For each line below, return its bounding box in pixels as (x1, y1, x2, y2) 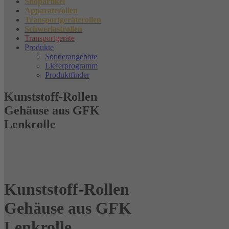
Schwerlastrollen (25, 25, 82, 33)
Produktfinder (45, 71, 89, 79)
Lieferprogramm (45, 61, 98, 70)
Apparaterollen (25, 6, 78, 15)
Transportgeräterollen (25, 15, 101, 24)
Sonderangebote (45, 52, 97, 61)
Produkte (25, 43, 54, 52)
